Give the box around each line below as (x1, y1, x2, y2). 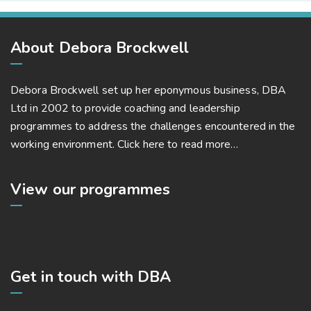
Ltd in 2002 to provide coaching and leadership (10, 101, 240, 116)
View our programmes (10, 179, 170, 200)
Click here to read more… (117, 137, 239, 152)
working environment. (10, 137, 118, 152)
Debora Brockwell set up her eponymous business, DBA (10, 83, 287, 98)
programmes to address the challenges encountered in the (10, 119, 296, 134)
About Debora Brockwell (10, 37, 190, 58)
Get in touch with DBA (10, 267, 171, 287)
